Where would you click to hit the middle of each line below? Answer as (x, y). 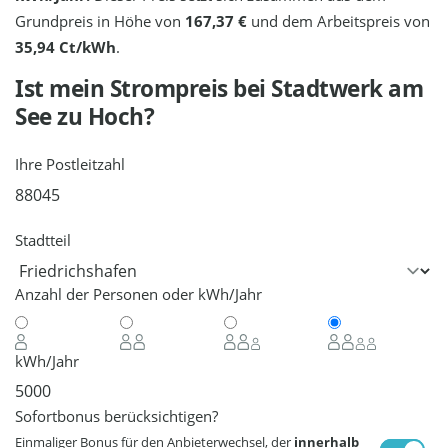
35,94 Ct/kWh (66, 46)
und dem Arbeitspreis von (339, 20)
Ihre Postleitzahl (70, 164)
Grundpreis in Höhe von (100, 20)
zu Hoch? (106, 116)
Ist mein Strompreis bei (143, 88)
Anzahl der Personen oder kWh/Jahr (139, 293)
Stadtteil (43, 240)
